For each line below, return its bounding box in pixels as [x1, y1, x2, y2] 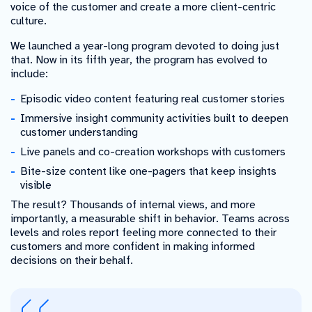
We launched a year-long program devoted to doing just [10, 38, 279, 53]
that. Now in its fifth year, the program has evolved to [10, 52, 267, 67]
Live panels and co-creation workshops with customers [20, 144, 286, 159]
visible [20, 178, 52, 192]
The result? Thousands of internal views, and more [10, 197, 256, 212]
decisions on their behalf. [10, 253, 133, 267]
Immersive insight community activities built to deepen [20, 111, 288, 125]
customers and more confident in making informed [10, 239, 255, 253]
